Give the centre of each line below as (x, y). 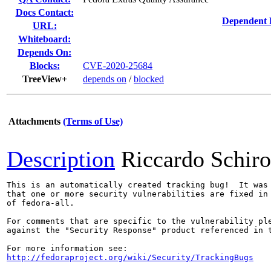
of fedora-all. (41, 203)
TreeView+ (44, 79)
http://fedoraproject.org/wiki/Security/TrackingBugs (130, 257)
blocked (149, 79)
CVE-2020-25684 (118, 66)
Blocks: (44, 66)
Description (61, 159)
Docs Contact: (44, 12)
